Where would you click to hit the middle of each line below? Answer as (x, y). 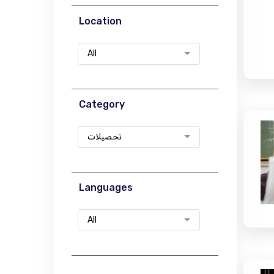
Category (102, 104)
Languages (106, 187)
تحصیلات (105, 137)
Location (100, 21)
